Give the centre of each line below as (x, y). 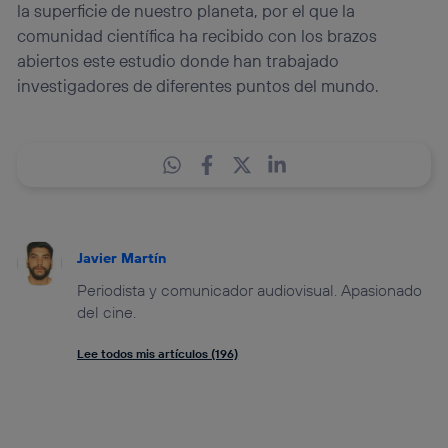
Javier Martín (122, 257)
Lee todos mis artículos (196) (158, 353)
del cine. (107, 311)
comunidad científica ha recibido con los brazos (197, 35)
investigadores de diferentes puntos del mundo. (198, 85)
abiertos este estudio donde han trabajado (178, 60)
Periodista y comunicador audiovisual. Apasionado (250, 289)
